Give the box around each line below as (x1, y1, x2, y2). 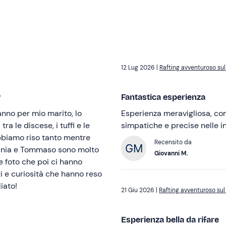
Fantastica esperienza (121, 92, 205, 102)
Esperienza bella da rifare (121, 215, 219, 225)
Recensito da (154, 138, 192, 147)
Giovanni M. (181, 149, 188, 158)
